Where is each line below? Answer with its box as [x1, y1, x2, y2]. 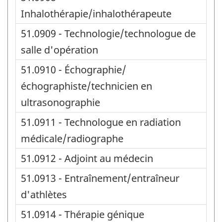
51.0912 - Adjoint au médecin [21, 151, 153, 165]
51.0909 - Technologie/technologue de [21, 26, 196, 40]
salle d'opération [21, 43, 98, 56]
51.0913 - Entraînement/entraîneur [21, 171, 179, 185]
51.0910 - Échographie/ [21, 62, 126, 76]
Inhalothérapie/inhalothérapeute [21, 6, 171, 20]
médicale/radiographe [21, 131, 123, 145]
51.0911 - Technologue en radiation [21, 115, 181, 129]
